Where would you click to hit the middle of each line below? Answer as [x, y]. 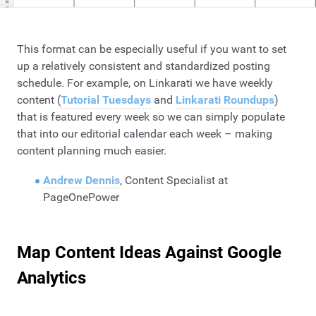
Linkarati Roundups [225, 100]
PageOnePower [81, 197]
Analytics [51, 278]
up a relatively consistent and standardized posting [144, 66]
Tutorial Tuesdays [106, 100]
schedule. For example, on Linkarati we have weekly [145, 83]
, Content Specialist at [174, 180]
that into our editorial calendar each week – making [145, 134]
